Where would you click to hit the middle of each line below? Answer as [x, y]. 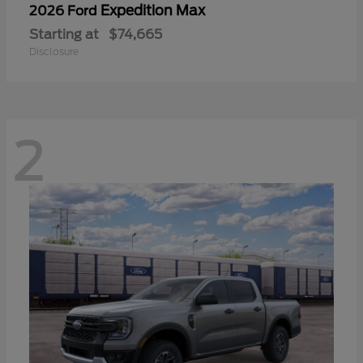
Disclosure [54, 52]
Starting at [64, 35]
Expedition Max [153, 11]
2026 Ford [65, 11]
